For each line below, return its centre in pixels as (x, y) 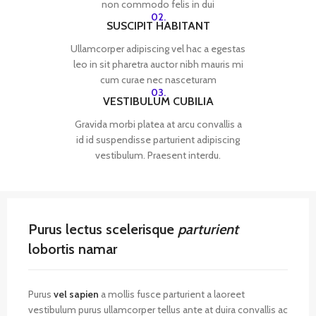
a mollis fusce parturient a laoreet (172, 294)
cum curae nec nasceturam (158, 80)
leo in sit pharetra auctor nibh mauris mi (158, 64)
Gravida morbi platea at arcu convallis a (158, 124)
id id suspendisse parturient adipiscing (158, 140)
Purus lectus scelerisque (103, 229)
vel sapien (76, 294)
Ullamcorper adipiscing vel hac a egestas (158, 49)
